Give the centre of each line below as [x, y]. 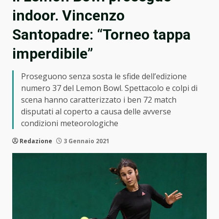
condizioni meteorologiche [70, 123]
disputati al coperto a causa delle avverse [96, 112]
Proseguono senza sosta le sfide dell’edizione [104, 77]
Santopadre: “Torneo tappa [101, 35]
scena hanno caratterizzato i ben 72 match [99, 100]
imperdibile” [53, 54]
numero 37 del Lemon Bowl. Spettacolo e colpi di [109, 88]
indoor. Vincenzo [68, 16]
